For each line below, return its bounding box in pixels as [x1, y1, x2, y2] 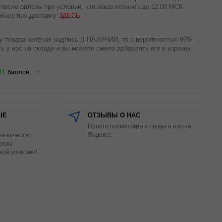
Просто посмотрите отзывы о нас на [88, 123, 191, 130]
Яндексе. [88, 131, 113, 138]
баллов [7, 68, 29, 76]
